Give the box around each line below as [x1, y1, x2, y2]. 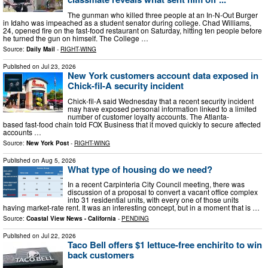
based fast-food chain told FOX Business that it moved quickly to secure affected [3, 118, 261, 129]
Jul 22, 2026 [41, 232, 76, 240]
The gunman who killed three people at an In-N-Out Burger [68, 9, 258, 20]
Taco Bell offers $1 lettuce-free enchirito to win [68, 238, 262, 252]
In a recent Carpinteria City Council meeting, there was [68, 179, 245, 190]
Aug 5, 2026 [41, 156, 76, 165]
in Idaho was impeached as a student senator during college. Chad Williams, [3, 17, 251, 28]
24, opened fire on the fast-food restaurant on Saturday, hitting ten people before [3, 25, 262, 35]
